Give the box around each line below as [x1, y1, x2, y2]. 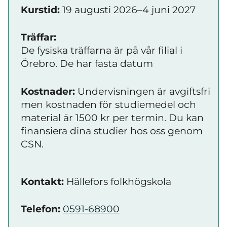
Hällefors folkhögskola [64, 175, 171, 187]
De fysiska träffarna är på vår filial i [21, 45, 182, 56]
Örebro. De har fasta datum [21, 58, 153, 69]
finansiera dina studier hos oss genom [21, 125, 203, 137]
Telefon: [21, 203, 63, 215]
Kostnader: [21, 85, 75, 97]
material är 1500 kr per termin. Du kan [21, 111, 204, 124]
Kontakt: [21, 175, 64, 187]
